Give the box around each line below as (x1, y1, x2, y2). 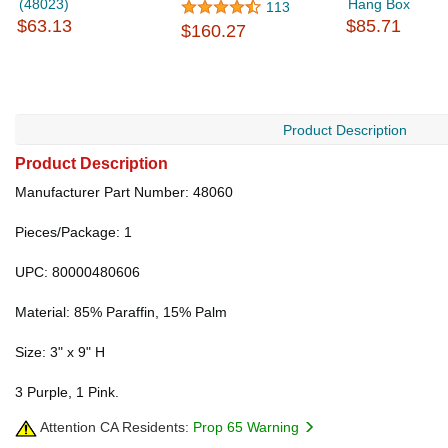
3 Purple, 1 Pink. (15, 384, 119, 400)
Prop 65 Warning (193, 419, 303, 435)
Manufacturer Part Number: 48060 (15, 184, 233, 200)
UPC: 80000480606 (15, 264, 140, 280)
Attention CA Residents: (37, 419, 189, 435)
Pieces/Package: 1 (15, 224, 132, 240)
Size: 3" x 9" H (15, 344, 105, 360)
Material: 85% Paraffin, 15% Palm (15, 304, 227, 320)
